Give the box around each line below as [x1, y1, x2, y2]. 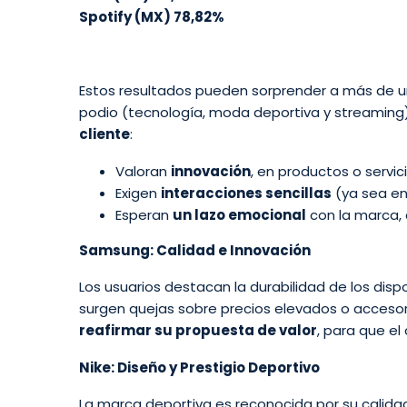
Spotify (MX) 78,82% [79, 7, 224, 27]
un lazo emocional [173, 204, 306, 224]
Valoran [115, 161, 171, 181]
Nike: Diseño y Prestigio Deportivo [79, 357, 320, 377]
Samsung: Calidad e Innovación [79, 240, 311, 260]
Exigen [115, 183, 161, 203]
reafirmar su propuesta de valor [79, 321, 317, 341]
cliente [79, 124, 130, 144]
